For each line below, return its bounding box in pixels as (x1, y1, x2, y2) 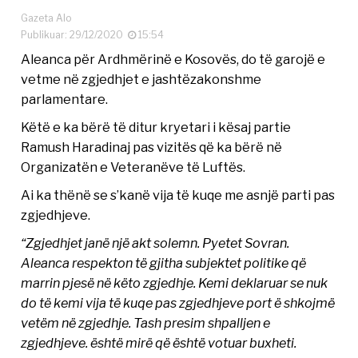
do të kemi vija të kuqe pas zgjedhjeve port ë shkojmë (21, 295, 336, 312)
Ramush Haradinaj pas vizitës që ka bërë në (21, 139, 283, 156)
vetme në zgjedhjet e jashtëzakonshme (21, 71, 262, 88)
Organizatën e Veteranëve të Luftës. (21, 159, 246, 176)
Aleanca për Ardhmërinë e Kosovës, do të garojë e (21, 51, 326, 68)
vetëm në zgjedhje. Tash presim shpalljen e (21, 315, 271, 332)
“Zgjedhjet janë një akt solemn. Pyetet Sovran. (21, 235, 290, 252)
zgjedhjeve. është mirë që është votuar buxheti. (21, 335, 297, 352)
